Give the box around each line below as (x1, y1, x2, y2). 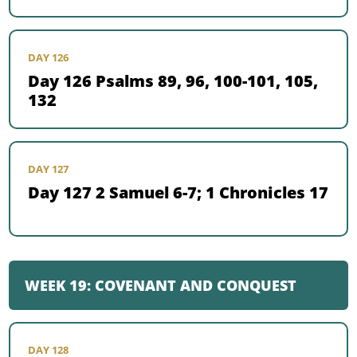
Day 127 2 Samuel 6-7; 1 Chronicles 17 (28, 182, 329, 204)
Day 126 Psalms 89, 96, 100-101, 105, (28, 70, 319, 92)
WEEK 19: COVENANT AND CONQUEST (25, 276, 297, 296)
